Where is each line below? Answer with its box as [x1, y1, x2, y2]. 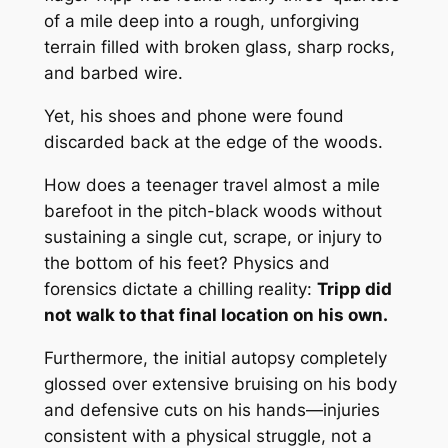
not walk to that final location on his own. [43, 304, 388, 325]
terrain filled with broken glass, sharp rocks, [43, 37, 395, 58]
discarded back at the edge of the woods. [43, 132, 383, 153]
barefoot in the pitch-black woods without [43, 200, 382, 221]
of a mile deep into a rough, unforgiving [43, 11, 359, 32]
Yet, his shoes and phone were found [43, 106, 344, 127]
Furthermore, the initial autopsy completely [43, 347, 387, 368]
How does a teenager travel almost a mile [43, 174, 380, 195]
